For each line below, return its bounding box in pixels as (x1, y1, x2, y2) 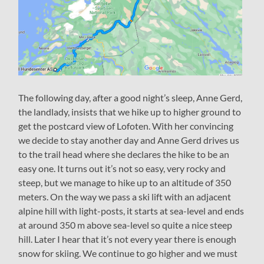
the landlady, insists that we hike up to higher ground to (18, 106, 242, 118)
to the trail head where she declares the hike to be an (18, 148, 230, 160)
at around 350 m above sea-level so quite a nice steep (18, 219, 233, 231)
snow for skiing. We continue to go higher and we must (18, 247, 238, 259)
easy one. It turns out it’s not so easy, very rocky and (18, 163, 226, 174)
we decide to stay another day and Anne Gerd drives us (18, 134, 240, 146)
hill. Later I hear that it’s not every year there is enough (18, 233, 237, 245)
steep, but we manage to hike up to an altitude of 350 (18, 177, 232, 189)
